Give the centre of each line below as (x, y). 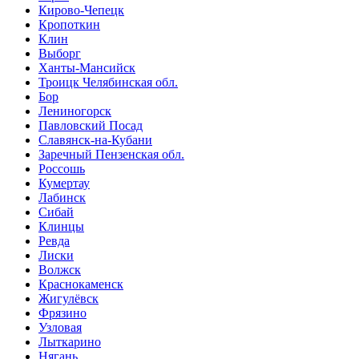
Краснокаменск (81, 284)
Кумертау (64, 183)
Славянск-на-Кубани (95, 139)
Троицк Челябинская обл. (108, 82)
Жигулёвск (69, 298)
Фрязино (63, 313)
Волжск (60, 269)
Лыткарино (70, 341)
